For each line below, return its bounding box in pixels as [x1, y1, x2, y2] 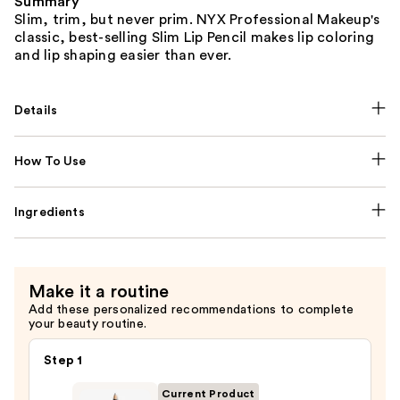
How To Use [14, 154, 87, 168]
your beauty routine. [29, 317, 146, 330]
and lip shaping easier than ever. [14, 47, 232, 62]
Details [14, 104, 58, 117]
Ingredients [14, 205, 85, 219]
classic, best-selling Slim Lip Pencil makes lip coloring [14, 29, 374, 45]
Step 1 [44, 354, 83, 367]
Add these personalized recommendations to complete [29, 303, 354, 316]
